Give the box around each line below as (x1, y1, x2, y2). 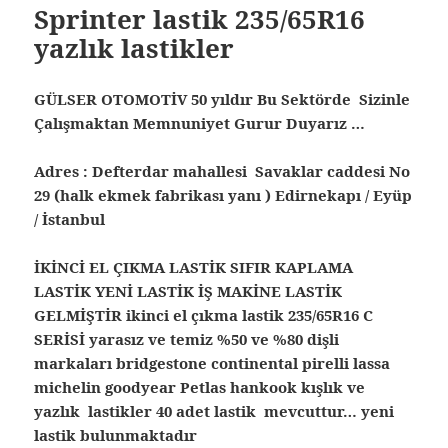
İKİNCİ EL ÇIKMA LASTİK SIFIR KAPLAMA (34, 256, 354, 277)
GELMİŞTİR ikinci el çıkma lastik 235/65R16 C (34, 304, 374, 325)
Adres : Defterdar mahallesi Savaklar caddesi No (34, 160, 411, 181)
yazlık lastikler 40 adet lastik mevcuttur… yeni (34, 400, 395, 421)
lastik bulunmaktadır (34, 424, 198, 445)
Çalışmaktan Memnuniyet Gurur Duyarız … (34, 112, 386, 133)
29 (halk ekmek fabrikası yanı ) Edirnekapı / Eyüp (34, 184, 413, 205)
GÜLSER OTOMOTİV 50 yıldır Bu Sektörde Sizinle (34, 88, 411, 109)
